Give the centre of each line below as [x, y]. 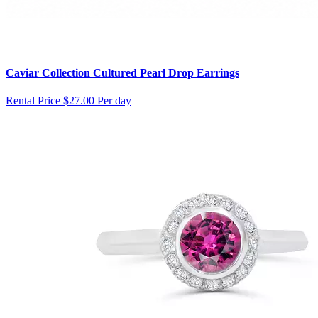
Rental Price [33, 100]
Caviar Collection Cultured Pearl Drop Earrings [122, 72]
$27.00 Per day [97, 100]
